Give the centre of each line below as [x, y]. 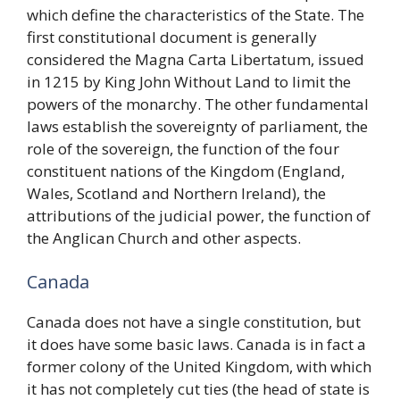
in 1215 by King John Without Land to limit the [189, 81]
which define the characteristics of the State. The [196, 14]
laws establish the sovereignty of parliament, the [197, 126]
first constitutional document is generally [172, 37]
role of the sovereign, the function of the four [183, 148]
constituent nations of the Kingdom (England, [186, 171]
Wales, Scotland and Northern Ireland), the [176, 193]
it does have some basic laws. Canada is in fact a [196, 344]
